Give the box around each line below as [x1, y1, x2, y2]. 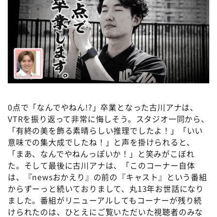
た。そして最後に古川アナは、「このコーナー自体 [8, 159, 195, 171]
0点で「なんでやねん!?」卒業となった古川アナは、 [8, 101, 198, 113]
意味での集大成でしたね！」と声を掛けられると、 [8, 136, 195, 148]
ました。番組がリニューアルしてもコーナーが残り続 [8, 194, 202, 206]
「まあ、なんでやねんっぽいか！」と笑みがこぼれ [8, 147, 195, 159]
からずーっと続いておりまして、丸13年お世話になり [8, 182, 204, 194]
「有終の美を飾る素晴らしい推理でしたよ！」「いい [8, 124, 203, 136]
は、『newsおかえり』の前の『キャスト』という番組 [8, 170, 207, 183]
